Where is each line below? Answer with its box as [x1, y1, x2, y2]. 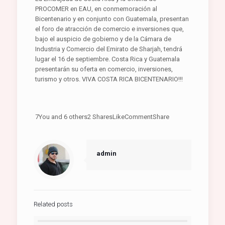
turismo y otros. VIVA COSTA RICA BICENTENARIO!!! [35, 75, 183, 83]
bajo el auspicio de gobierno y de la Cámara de [35, 35, 172, 43]
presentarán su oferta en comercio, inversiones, [35, 65, 173, 73]
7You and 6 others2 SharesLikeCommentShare [35, 113, 170, 121]
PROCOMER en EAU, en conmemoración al [35, 5, 158, 13]
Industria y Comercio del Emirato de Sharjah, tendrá [35, 45, 183, 53]
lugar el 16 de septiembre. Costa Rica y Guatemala [35, 55, 180, 63]
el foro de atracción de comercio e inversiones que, [35, 25, 184, 33]
